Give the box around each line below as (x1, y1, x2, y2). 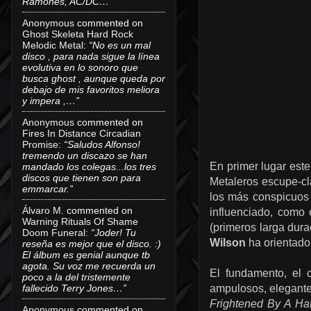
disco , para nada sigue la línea (22, 50, 160, 62)
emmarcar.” (22, 183, 73, 194)
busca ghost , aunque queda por (22, 72, 165, 84)
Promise (22, 138, 58, 150)
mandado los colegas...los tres (22, 160, 156, 172)
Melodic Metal (22, 39, 83, 51)
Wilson (210, 237, 246, 249)
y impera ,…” (22, 94, 79, 106)
